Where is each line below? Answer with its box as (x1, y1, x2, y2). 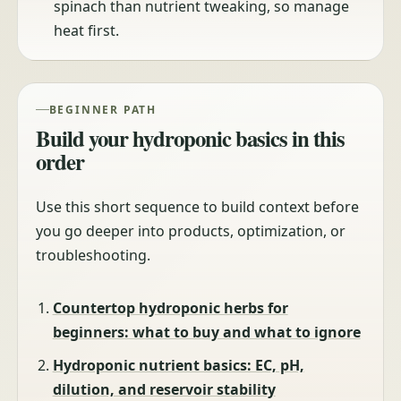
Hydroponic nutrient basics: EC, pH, (52, 354, 304, 375)
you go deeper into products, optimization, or (36, 221, 346, 242)
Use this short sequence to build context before (36, 197, 360, 218)
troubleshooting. (36, 245, 151, 266)
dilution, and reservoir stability (52, 379, 276, 399)
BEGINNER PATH (48, 101, 157, 117)
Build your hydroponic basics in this (36, 122, 346, 155)
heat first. (54, 21, 120, 41)
